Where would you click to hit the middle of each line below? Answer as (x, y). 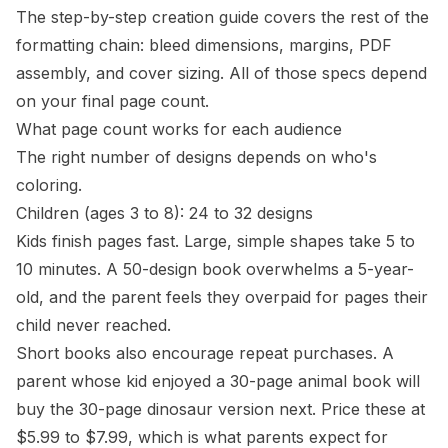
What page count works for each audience (179, 129)
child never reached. (93, 325)
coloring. (49, 185)
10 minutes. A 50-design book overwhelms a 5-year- (215, 269)
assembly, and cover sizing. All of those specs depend (221, 73)
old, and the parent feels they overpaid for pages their (222, 297)
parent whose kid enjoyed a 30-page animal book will (218, 381)
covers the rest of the (344, 17)
